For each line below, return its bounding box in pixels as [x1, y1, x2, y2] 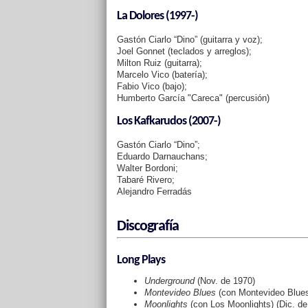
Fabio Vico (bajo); [116, 81, 187, 91]
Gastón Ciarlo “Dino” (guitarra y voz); [116, 34, 263, 45]
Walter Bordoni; [116, 163, 178, 173]
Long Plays [116, 254, 165, 267]
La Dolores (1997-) [116, 10, 198, 23]
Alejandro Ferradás [116, 186, 192, 197]
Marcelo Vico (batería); [116, 69, 208, 80]
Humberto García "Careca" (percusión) [116, 93, 269, 103]
